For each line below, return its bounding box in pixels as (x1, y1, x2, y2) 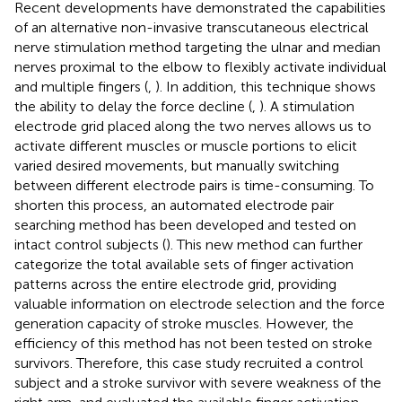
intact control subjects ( (14, 235, 166, 253)
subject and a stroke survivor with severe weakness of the (14, 373, 381, 391)
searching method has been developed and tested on (14, 215, 356, 233)
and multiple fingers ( (14, 77, 148, 95)
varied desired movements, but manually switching (14, 156, 339, 174)
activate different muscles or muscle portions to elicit (14, 136, 357, 154)
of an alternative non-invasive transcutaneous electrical (14, 18, 369, 36)
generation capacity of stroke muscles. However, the (14, 314, 354, 332)
